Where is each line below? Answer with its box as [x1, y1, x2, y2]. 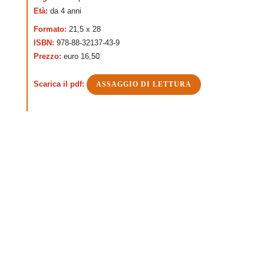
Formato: [34, 24, 69, 34]
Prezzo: [34, 51, 64, 61]
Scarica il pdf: [34, 80, 87, 89]
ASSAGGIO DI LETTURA [96, 80, 192, 88]
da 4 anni [50, 6, 81, 15]
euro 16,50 [64, 51, 100, 61]
